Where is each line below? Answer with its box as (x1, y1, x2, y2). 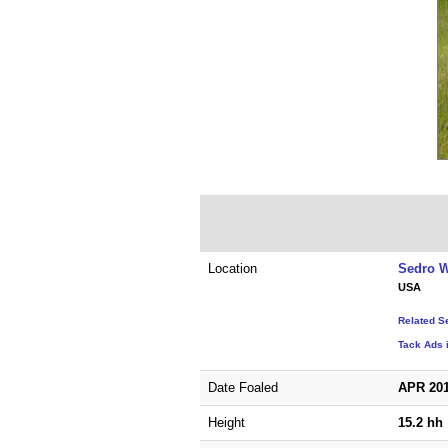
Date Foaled (207, 379, 278, 395)
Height (207, 414, 245, 430)
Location (207, 260, 257, 276)
